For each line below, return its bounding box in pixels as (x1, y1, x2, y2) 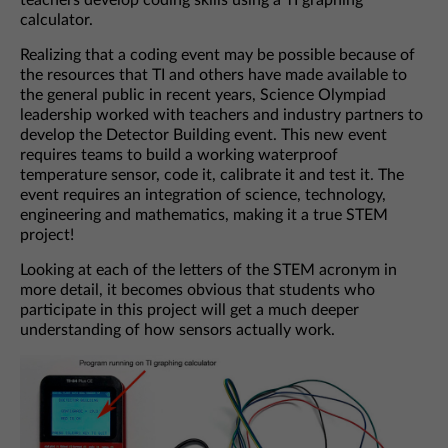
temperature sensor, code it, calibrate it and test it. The (20, 167, 404, 184)
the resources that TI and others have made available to (20, 67, 407, 84)
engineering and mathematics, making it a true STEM (20, 207, 388, 224)
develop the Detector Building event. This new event (20, 127, 387, 144)
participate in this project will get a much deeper (20, 302, 359, 319)
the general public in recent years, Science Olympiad (20, 87, 386, 104)
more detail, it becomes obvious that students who (20, 282, 375, 299)
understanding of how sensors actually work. (20, 322, 335, 339)
